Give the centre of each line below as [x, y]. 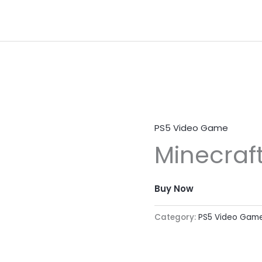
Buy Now [174, 189]
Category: [176, 217]
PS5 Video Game [191, 128]
